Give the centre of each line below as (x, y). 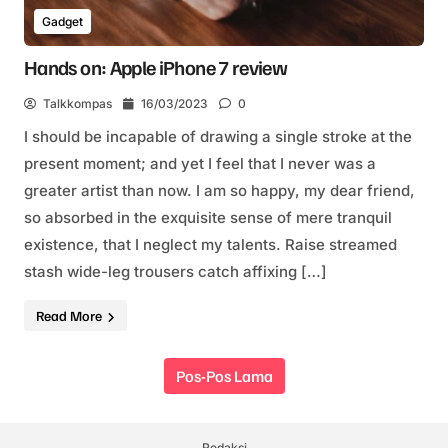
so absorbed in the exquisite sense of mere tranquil (208, 217)
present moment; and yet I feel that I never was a (200, 163)
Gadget (62, 21)
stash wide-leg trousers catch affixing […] (175, 271)
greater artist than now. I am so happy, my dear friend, (219, 190)
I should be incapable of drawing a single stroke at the (218, 136)
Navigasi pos (98, 380)
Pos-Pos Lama (224, 376)
